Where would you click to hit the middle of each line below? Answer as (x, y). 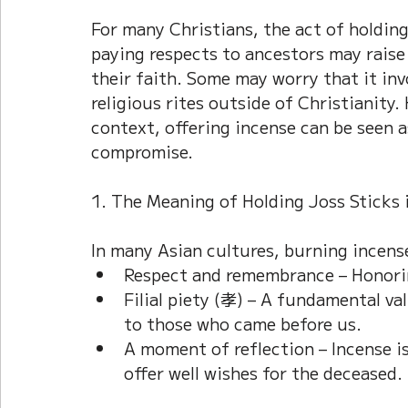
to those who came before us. (243, 324)
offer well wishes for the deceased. (263, 373)
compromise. (142, 152)
